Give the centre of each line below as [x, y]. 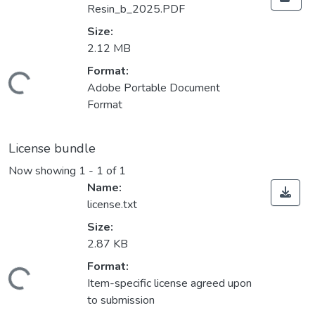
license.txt [112, 205]
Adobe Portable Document [154, 88]
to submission [121, 301]
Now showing [44, 171]
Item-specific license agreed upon [169, 284]
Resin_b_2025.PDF [136, 9]
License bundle [52, 149]
